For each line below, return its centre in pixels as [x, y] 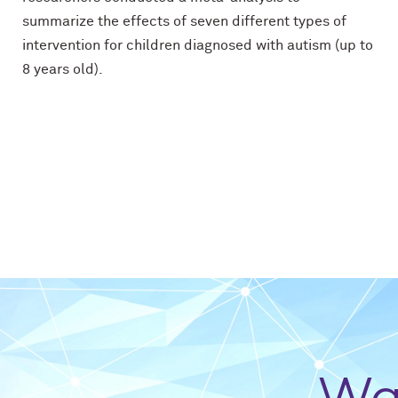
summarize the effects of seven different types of [184, 21]
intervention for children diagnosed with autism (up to [198, 45]
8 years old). [63, 69]
